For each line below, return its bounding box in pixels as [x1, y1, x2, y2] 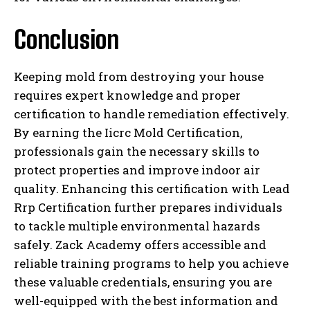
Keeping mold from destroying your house [14, 68, 264, 84]
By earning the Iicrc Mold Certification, [14, 124, 242, 140]
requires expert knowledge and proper [14, 86, 241, 103]
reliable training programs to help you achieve [14, 255, 289, 271]
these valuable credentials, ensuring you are [14, 273, 272, 290]
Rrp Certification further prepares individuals [14, 199, 282, 215]
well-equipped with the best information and [14, 292, 278, 309]
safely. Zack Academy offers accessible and [14, 236, 266, 253]
